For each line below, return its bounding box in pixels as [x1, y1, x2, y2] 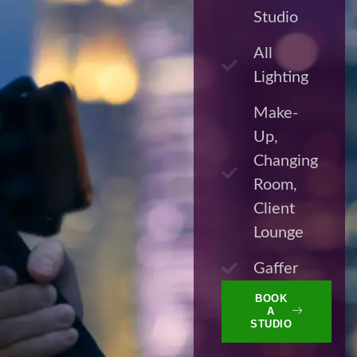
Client [253, 201, 296, 218]
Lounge [253, 225, 304, 241]
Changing [253, 153, 319, 170]
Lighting [253, 69, 309, 86]
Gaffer [253, 261, 299, 277]
